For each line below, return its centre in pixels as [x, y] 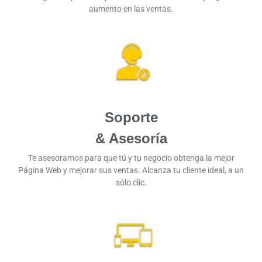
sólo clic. [131, 183]
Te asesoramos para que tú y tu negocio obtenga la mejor [131, 158]
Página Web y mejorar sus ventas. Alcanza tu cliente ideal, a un [131, 170]
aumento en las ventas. [131, 8]
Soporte [131, 118]
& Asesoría [131, 139]
